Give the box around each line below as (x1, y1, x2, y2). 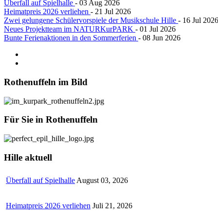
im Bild (56, 77, 88, 88)
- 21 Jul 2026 (91, 7, 131, 16)
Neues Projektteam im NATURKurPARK (4, 25, 135, 34)
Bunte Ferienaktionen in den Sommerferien (4, 34, 138, 42)
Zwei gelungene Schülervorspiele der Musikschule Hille (4, 16, 178, 25)
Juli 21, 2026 (92, 201, 132, 210)
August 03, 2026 (76, 176, 128, 184)
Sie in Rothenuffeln (19, 114, 98, 125)
